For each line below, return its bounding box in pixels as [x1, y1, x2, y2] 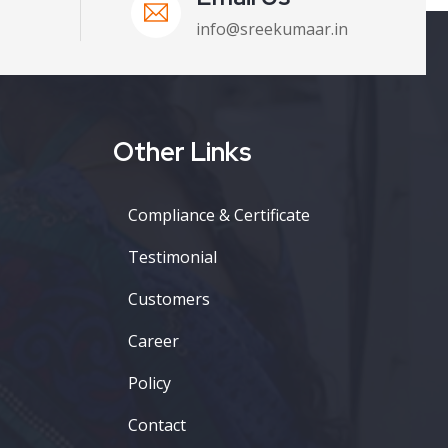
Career [128, 330, 179, 352]
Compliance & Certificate [128, 204, 310, 226]
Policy [128, 372, 171, 394]
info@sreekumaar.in [195, 18, 348, 40]
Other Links [113, 135, 252, 169]
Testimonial [128, 246, 217, 268]
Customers [128, 288, 210, 310]
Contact [128, 414, 186, 436]
